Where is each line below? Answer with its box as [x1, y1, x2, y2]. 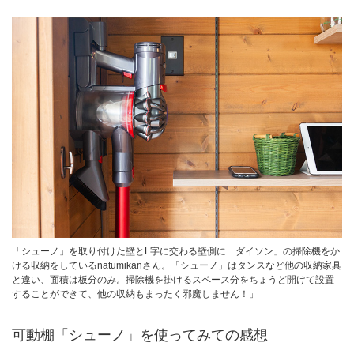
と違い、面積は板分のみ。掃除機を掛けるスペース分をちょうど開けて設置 [12, 273, 334, 285]
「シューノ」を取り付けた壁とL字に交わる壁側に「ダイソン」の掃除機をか [12, 245, 340, 257]
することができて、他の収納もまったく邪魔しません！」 [12, 288, 258, 299]
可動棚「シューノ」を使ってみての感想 [12, 326, 268, 343]
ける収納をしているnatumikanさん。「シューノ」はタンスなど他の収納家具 [12, 259, 341, 271]
